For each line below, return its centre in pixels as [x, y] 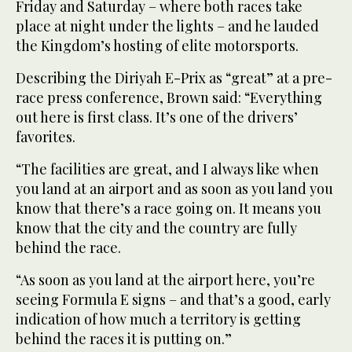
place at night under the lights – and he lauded [167, 26]
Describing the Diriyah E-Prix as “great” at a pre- [174, 78]
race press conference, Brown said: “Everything [169, 98]
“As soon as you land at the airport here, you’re [165, 280]
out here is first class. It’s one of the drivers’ [157, 117]
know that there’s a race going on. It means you [169, 209]
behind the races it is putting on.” [124, 339]
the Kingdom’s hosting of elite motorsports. [157, 46]
